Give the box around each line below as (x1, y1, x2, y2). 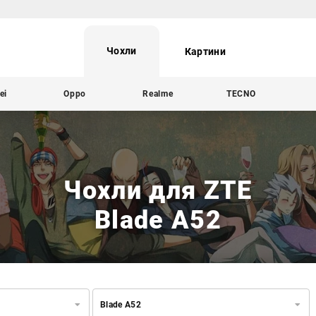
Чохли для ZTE (63, 175, 253, 205)
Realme (142, 88, 174, 99)
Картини (184, 46, 226, 58)
